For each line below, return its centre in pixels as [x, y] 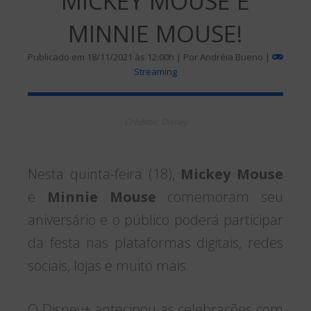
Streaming [155, 72]
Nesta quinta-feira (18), [104, 174]
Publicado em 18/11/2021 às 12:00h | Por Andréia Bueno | [150, 57]
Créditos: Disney [155, 121]
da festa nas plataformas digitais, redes [155, 242]
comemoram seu [219, 196]
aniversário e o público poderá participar [155, 219]
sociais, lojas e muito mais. [109, 265]
